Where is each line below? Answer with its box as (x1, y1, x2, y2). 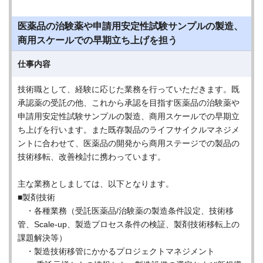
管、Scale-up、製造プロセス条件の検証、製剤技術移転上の (18, 220, 240, 229)
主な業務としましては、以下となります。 (18, 179, 174, 188)
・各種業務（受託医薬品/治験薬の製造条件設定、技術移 (18, 206, 234, 215)
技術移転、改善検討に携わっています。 (18, 152, 166, 161)
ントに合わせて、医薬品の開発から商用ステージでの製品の (18, 139, 240, 148)
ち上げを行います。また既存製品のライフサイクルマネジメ (18, 125, 240, 134)
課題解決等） (18, 233, 67, 242)
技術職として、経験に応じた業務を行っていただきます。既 (18, 85, 240, 94)
